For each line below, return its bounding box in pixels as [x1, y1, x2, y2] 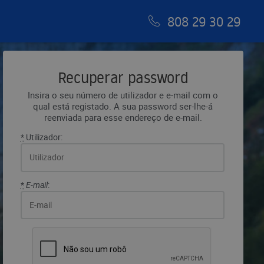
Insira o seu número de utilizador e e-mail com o [28, 88, 219, 101]
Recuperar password [57, 67, 189, 88]
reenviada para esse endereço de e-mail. [44, 111, 202, 123]
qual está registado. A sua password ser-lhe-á [33, 100, 213, 112]
